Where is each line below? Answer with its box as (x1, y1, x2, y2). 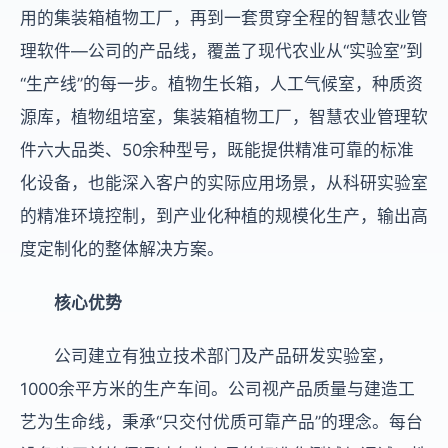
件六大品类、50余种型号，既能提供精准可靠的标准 (20, 140, 414, 161)
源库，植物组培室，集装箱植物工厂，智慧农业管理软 (20, 107, 428, 128)
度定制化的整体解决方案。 (20, 239, 224, 260)
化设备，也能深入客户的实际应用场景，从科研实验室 (20, 173, 428, 194)
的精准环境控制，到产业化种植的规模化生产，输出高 (20, 206, 428, 227)
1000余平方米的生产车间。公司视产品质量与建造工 (20, 378, 415, 399)
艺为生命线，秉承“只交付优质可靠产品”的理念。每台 (20, 411, 423, 432)
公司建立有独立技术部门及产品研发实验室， (53, 345, 394, 366)
